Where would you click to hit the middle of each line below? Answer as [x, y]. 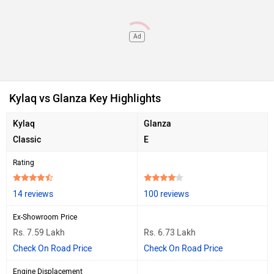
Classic [27, 139]
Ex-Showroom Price [45, 217]
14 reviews [33, 194]
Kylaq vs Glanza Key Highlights [85, 98]
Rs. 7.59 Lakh [39, 232]
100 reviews [166, 194]
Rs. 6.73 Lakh [170, 232]
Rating [24, 162]
